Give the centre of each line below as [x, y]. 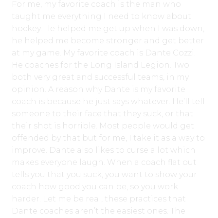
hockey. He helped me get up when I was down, [108, 28]
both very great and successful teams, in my [100, 77]
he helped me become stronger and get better [108, 40]
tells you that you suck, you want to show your [104, 174]
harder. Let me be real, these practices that [99, 199]
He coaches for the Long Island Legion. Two [100, 65]
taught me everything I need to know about [101, 16]
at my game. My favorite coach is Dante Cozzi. [104, 53]
